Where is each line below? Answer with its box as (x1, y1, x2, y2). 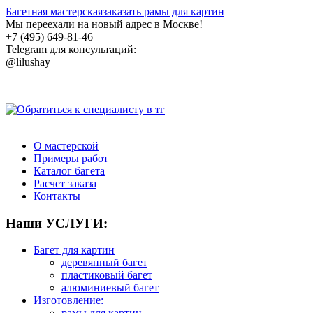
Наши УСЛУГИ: (6, 215, 108, 231)
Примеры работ (34, 152, 108, 164)
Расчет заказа (34, 177, 96, 189)
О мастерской (34, 140, 99, 152)
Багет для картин (34, 244, 115, 256)
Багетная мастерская (6, 6, 103, 17)
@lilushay (6, 56, 50, 68)
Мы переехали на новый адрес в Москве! (6, 18, 203, 30)
